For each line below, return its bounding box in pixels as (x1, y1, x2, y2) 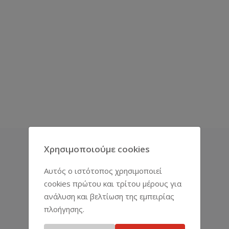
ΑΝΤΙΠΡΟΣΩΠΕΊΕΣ (71, 156, 158, 170)
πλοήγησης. (43, 204, 84, 214)
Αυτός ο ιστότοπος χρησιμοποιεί (43, 166, 162, 176)
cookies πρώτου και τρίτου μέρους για (43, 178, 181, 189)
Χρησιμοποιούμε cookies (43, 143, 150, 155)
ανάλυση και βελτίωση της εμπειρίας (43, 191, 174, 201)
